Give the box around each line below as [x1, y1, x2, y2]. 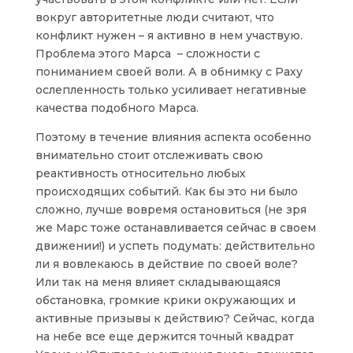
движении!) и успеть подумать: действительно [35, 238, 315, 253]
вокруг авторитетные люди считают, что [35, 9, 274, 24]
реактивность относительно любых [35, 165, 246, 180]
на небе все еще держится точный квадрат [35, 329, 294, 344]
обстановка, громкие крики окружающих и [35, 292, 295, 307]
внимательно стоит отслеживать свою [35, 147, 263, 162]
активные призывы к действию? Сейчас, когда [35, 310, 314, 325]
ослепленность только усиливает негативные [35, 82, 307, 97]
